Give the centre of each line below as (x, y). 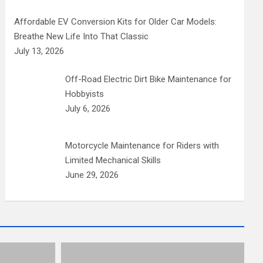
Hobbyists (84, 94)
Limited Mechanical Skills (113, 160)
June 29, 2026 (92, 175)
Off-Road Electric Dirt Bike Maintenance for (148, 79)
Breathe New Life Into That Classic (82, 36)
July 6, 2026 (87, 108)
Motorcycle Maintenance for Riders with (142, 145)
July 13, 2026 (39, 51)
